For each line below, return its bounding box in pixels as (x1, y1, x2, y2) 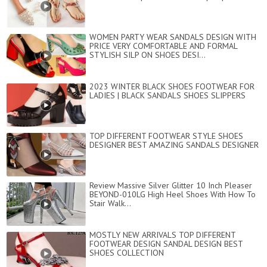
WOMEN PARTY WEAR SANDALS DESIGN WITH (89, 32, 256, 43)
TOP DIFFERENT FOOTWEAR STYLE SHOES (89, 131, 243, 142)
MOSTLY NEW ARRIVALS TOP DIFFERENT (89, 229, 235, 241)
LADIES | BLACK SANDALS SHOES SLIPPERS (89, 90, 246, 101)
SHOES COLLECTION (89, 247, 164, 259)
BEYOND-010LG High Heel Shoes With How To (89, 189, 256, 200)
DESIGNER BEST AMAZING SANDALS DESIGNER (89, 139, 259, 151)
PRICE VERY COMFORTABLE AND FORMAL (89, 41, 237, 52)
